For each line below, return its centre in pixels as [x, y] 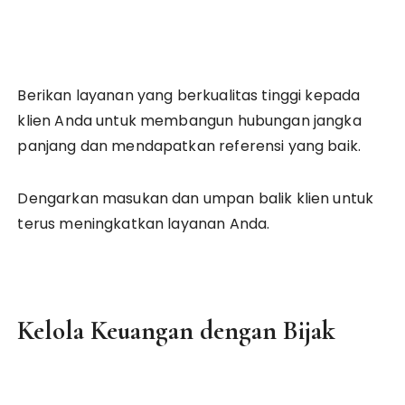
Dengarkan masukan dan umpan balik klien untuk [196, 198]
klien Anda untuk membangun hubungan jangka [189, 121]
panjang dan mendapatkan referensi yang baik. [189, 146]
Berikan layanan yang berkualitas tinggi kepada [189, 95]
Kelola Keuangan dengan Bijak [177, 330]
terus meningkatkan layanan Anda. [144, 224]
